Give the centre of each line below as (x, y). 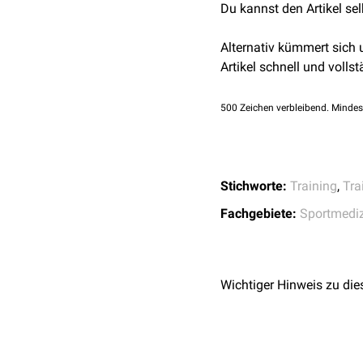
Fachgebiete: (258, 214)
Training (314, 186)
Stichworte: (254, 186)
